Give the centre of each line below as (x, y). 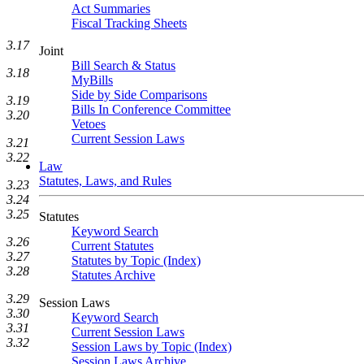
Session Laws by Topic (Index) (152, 347)
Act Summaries (111, 9)
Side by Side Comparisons (139, 95)
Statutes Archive (113, 275)
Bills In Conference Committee (151, 109)
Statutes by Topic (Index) (136, 260)
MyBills (92, 80)
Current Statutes (113, 246)
